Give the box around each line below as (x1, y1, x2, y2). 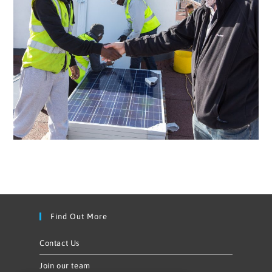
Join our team (39, 260, 90, 270)
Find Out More (50, 211, 107, 221)
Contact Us (39, 238, 80, 248)
